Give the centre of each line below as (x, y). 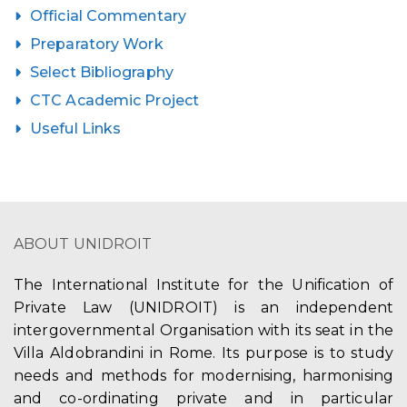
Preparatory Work (97, 44)
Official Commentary (108, 16)
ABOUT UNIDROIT (83, 244)
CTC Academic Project (114, 100)
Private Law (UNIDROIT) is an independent (203, 308)
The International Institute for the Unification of (203, 285)
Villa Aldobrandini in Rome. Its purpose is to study (203, 353)
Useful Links (76, 129)
